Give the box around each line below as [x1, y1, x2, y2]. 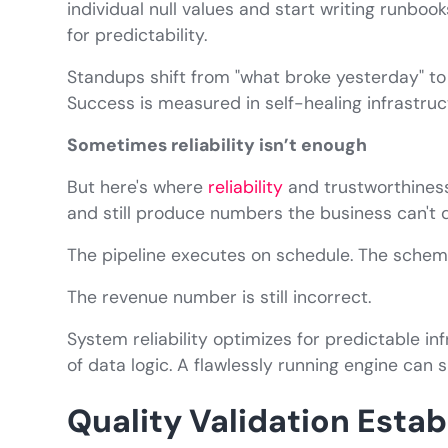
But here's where [67, 176, 209, 199]
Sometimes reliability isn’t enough [67, 134, 368, 157]
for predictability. [67, 24, 208, 47]
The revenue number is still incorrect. [67, 286, 372, 309]
